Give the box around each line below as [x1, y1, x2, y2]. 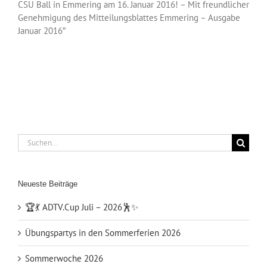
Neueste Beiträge [18, 179, 77, 189]
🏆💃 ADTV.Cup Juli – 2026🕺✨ [25, 201, 138, 213]
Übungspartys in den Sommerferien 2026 [25, 226, 181, 238]
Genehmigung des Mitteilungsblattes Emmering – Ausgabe [18, 12, 240, 24]
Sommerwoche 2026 [25, 252, 103, 264]
